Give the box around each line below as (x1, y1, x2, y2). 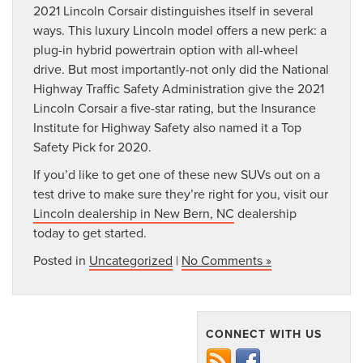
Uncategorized (89, 251, 173, 270)
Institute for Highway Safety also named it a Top (33, 118, 301, 137)
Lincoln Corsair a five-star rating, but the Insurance (33, 99, 316, 117)
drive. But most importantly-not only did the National (33, 60, 329, 79)
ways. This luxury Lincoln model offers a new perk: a (33, 21, 327, 40)
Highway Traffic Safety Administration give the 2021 (33, 79, 324, 98)
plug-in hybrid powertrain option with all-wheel (33, 41, 298, 59)
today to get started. (33, 224, 147, 242)
